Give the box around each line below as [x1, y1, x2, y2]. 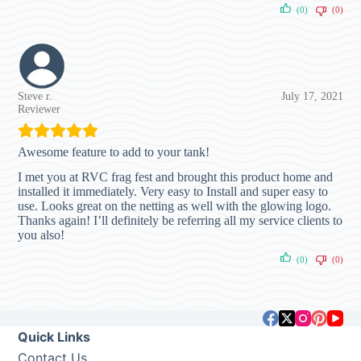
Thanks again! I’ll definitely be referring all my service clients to [18, 213, 343, 227]
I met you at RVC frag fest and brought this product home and [18, 169, 334, 184]
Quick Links [18, 329, 91, 346]
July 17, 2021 [280, 89, 343, 102]
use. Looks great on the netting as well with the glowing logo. [18, 198, 332, 213]
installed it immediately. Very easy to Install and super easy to [18, 184, 329, 198]
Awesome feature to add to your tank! [18, 144, 210, 159]
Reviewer [18, 102, 61, 115]
